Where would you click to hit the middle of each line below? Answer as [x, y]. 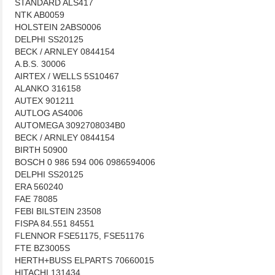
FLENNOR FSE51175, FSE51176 [79, 236]
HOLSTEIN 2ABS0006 [58, 27]
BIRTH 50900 [41, 150]
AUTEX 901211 [45, 101]
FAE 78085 [36, 199]
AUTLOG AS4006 [49, 113]
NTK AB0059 [40, 15]
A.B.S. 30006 [40, 64]
